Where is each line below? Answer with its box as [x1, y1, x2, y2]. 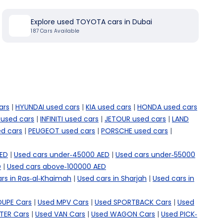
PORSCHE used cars [101, 126, 168, 136]
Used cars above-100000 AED [7, 162, 106, 171]
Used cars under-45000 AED [14, 150, 110, 160]
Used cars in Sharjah [77, 173, 147, 183]
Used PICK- [161, 209, 197, 219]
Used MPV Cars [38, 197, 89, 207]
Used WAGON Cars [91, 209, 155, 219]
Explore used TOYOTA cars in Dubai [31, 17, 153, 27]
